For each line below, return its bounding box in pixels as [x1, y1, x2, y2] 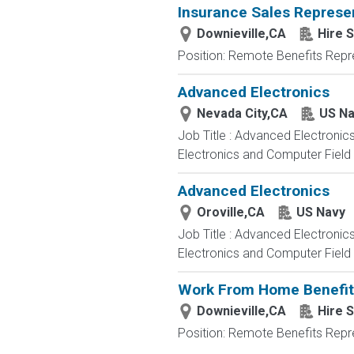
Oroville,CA [196, 205, 265, 220]
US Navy [296, 205, 345, 220]
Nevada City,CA [196, 106, 288, 121]
